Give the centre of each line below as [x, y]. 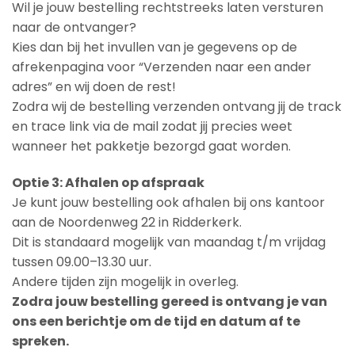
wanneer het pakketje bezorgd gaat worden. [151, 147]
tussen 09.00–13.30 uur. [82, 261]
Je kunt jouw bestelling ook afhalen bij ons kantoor [168, 202]
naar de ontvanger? [74, 28]
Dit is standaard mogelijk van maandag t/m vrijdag [169, 242]
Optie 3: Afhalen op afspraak [108, 182]
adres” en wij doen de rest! [94, 87]
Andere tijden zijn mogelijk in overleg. [125, 281]
